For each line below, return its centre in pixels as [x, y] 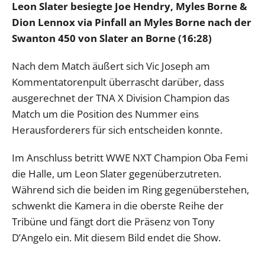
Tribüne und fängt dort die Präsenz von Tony [113, 221]
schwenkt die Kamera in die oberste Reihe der [118, 205]
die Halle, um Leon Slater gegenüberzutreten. [117, 173]
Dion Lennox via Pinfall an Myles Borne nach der [132, 22]
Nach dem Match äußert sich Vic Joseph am [111, 66]
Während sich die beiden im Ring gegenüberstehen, [130, 189]
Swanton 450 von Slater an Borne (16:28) [112, 38]
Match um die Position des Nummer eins [105, 114]
